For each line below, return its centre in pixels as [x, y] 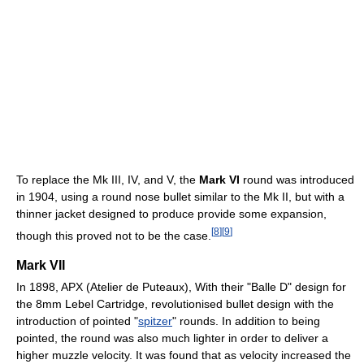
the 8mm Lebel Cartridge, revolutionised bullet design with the [175, 303]
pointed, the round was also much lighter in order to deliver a [172, 338]
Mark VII [41, 265]
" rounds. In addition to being [246, 321]
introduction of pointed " [77, 321]
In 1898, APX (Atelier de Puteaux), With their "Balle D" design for [181, 286]
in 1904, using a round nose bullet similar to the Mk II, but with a [180, 196]
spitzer [155, 321]
